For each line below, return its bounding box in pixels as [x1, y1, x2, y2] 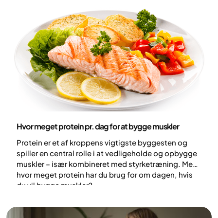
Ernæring [18, 114, 46, 123]
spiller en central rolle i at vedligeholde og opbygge [16, 148, 197, 158]
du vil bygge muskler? [16, 180, 92, 190]
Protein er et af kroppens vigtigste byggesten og [16, 137, 187, 147]
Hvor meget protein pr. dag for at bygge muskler [16, 121, 179, 131]
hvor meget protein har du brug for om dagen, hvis [16, 169, 193, 179]
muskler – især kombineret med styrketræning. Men [16, 159, 197, 168]
